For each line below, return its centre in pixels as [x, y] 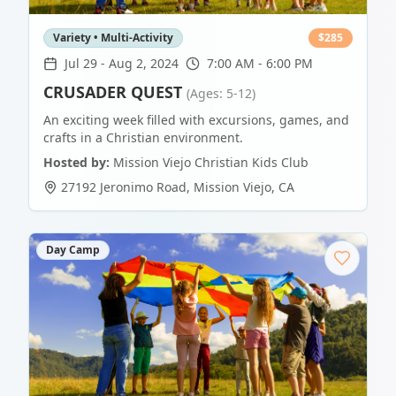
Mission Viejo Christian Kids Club [211, 163]
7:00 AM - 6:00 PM [260, 64]
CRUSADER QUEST [113, 92]
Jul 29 [81, 64]
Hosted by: [76, 163]
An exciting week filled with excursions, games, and [196, 120]
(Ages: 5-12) [221, 94]
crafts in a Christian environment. [143, 138]
